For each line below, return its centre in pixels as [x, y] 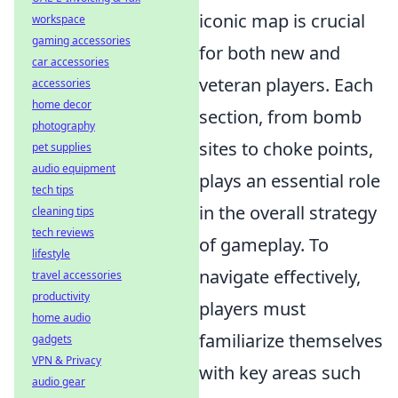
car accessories [71, 62]
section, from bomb [280, 117]
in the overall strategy [288, 213]
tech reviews [63, 232]
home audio [61, 318]
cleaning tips [63, 211]
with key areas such [280, 373]
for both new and [270, 53]
